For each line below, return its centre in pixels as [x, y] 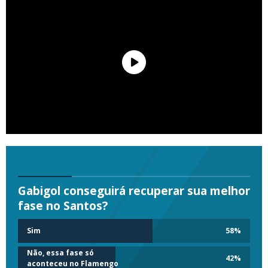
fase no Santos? [63, 206]
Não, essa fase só [60, 253]
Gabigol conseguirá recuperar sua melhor [134, 191]
